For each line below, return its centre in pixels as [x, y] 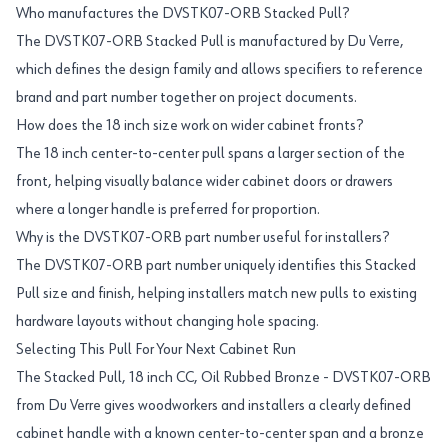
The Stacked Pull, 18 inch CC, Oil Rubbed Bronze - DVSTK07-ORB [223, 378]
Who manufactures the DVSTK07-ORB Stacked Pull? [182, 14]
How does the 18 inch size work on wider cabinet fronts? [189, 126]
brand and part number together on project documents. [186, 98]
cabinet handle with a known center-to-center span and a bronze [220, 434]
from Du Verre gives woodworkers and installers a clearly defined [213, 406]
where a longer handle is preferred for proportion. [168, 210]
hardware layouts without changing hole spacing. [167, 322]
